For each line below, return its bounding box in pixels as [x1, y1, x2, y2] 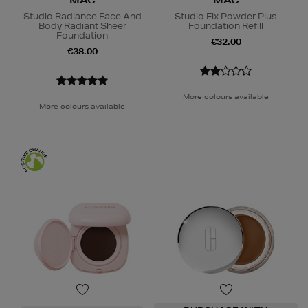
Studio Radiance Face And [23, 10, 142, 23]
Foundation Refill [188, 20, 263, 32]
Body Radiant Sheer [38, 20, 126, 32]
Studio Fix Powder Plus [175, 10, 277, 23]
